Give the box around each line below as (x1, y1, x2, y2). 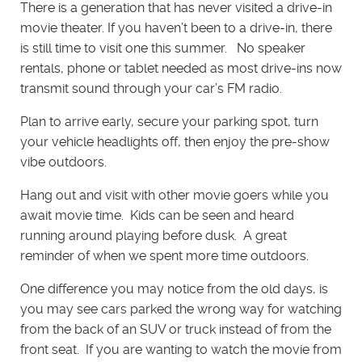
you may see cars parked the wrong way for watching (20, 301, 342, 318)
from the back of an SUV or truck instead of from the (20, 322, 331, 338)
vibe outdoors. (20, 154, 113, 170)
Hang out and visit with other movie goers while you (20, 187, 329, 204)
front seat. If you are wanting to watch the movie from (20, 342, 342, 358)
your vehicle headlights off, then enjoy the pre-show (20, 134, 330, 150)
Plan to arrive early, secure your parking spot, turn (20, 114, 318, 130)
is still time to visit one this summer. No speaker (20, 40, 305, 57)
